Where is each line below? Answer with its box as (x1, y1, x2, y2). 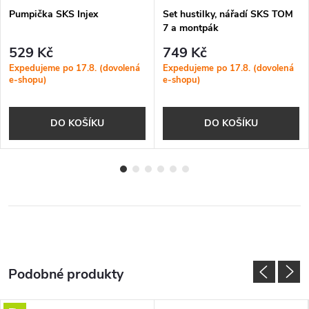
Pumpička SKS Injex (9, 7, 98, 21)
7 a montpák (163, 21, 219, 34)
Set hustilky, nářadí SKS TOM (163, 7, 293, 21)
